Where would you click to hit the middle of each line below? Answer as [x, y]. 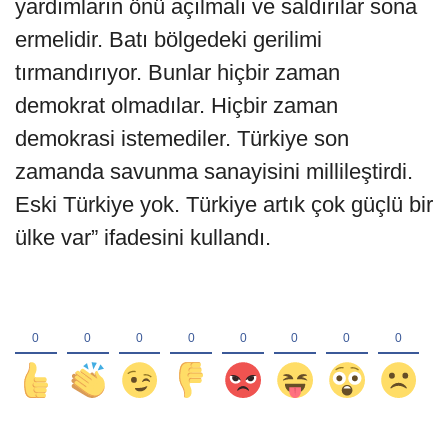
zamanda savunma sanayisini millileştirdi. [214, 172]
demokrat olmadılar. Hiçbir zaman [176, 106]
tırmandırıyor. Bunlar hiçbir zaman [177, 73]
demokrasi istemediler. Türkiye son [182, 139]
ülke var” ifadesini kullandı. [143, 238]
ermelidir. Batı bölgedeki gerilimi [168, 40]
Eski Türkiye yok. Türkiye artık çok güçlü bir [224, 205]
